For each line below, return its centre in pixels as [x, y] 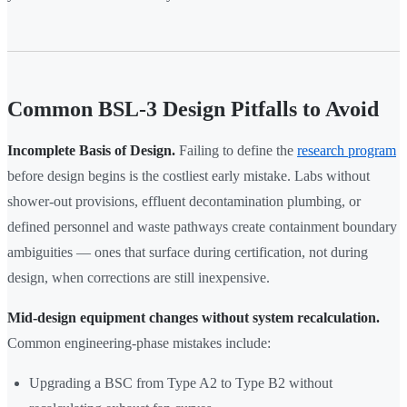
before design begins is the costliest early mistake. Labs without [189, 176]
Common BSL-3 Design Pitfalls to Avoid [193, 109]
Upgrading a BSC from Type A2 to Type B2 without [181, 383]
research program [347, 151]
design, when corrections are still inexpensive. [139, 278]
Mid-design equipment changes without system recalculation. [194, 318]
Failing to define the [236, 151]
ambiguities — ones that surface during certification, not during [188, 253]
